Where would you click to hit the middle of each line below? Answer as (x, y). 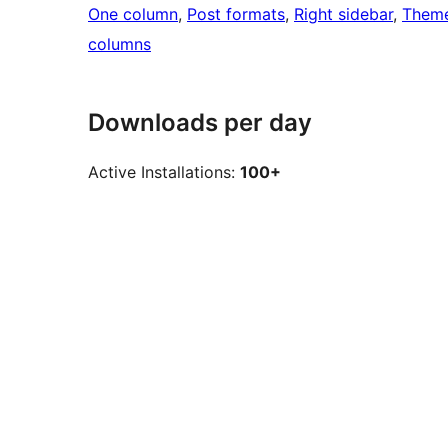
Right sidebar (343, 14)
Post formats (236, 14)
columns (119, 44)
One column (133, 14)
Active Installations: (164, 172)
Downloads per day (200, 123)
